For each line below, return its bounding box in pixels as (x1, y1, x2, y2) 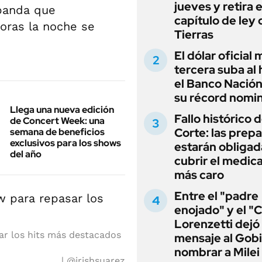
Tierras (174, 27, 213, 42)
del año (10, 148, 42, 160)
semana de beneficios (10, 126, 105, 138)
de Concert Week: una (10, 115, 105, 127)
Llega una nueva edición (10, 104, 114, 116)
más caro (174, 167, 224, 182)
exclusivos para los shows (10, 137, 121, 149)
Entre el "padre (174, 188, 258, 204)
